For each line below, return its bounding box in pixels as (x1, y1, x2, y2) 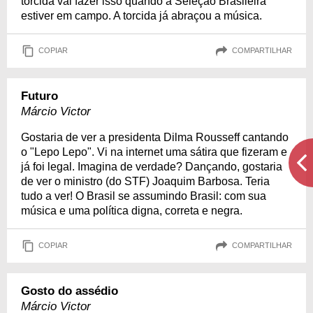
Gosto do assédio (21, 284, 118, 298)
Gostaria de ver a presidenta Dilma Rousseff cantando (21, 131, 289, 143)
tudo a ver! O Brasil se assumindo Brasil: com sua (21, 189, 266, 202)
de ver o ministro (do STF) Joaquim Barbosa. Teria (21, 175, 270, 187)
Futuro (21, 89, 58, 103)
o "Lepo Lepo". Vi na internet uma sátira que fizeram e (21, 145, 287, 158)
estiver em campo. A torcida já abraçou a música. (21, 9, 262, 22)
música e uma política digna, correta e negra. (21, 204, 242, 217)
